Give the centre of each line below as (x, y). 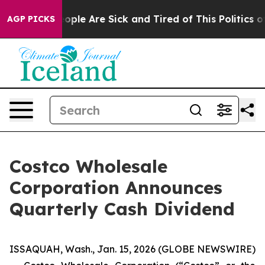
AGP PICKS (31, 19)
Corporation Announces (116, 188)
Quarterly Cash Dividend (122, 209)
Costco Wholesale (88, 166)
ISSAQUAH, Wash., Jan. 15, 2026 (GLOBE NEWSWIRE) (132, 249)
